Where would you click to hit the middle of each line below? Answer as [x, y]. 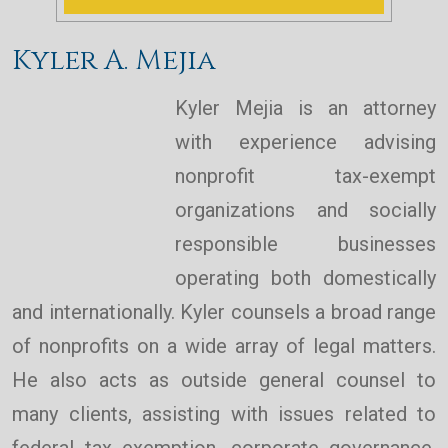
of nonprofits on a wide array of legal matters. [224, 346]
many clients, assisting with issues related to [224, 414]
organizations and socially [305, 210]
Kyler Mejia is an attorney [305, 108]
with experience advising [305, 142]
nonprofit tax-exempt [305, 176]
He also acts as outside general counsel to [224, 380]
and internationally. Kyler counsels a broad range [224, 312]
